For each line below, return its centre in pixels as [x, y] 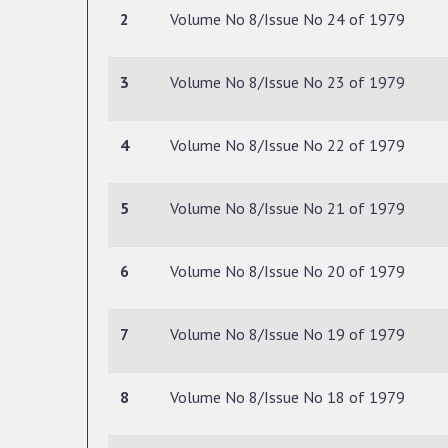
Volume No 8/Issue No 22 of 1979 [287, 145]
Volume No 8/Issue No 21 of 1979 [287, 208]
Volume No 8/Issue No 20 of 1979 [287, 271]
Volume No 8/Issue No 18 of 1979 [287, 397]
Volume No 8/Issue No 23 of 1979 [287, 82]
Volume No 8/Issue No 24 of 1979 [287, 19]
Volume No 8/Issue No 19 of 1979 [287, 334]
